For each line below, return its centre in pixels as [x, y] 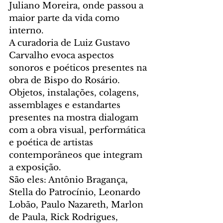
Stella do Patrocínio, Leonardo [76, 192]
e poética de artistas [52, 142]
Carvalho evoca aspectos [63, 55]
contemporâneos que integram [77, 155]
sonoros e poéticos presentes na [79, 68]
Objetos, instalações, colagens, [75, 93]
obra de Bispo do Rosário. [66, 80]
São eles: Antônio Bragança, [70, 180]
